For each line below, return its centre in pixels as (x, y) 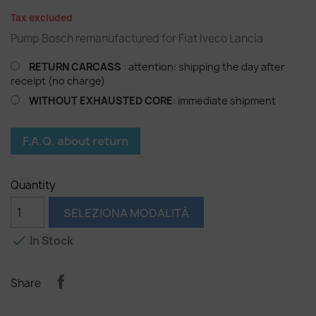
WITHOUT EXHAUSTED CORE (101, 101)
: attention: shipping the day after (203, 67)
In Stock (50, 241)
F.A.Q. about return (75, 141)
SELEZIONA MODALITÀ (127, 213)
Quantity (33, 185)
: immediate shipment (224, 101)
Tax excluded (42, 18)
